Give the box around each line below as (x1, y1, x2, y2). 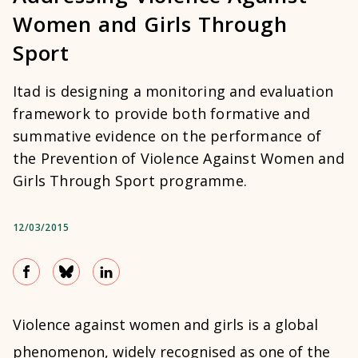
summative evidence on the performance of (13, 126, 322, 145)
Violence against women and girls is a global (13, 315, 318, 334)
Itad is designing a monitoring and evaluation (13, 82, 334, 101)
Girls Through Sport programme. (13, 171, 247, 190)
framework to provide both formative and (13, 104, 310, 123)
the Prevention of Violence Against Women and (13, 149, 344, 168)
